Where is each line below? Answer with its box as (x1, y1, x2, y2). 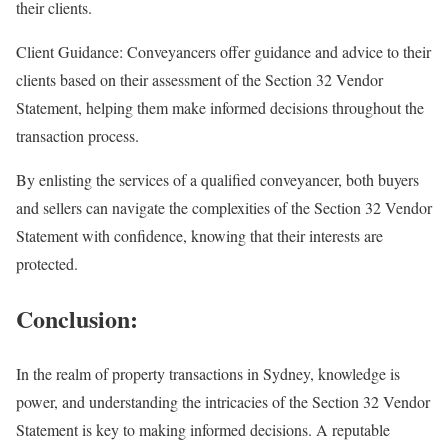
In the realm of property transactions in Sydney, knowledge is (16, 362, 400, 384)
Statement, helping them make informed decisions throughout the (16, 96, 424, 118)
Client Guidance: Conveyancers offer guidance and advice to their (16, 40, 431, 62)
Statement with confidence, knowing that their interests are (16, 224, 383, 246)
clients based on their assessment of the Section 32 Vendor (16, 68, 383, 90)
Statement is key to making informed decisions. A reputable (16, 418, 390, 440)
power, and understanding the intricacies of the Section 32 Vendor (16, 390, 430, 412)
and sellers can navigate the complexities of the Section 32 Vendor (16, 196, 432, 218)
